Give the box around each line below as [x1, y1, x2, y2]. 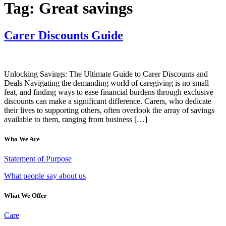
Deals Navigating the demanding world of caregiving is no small [4, 78, 209, 87]
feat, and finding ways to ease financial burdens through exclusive [4, 87, 213, 96]
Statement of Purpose [4, 154, 72, 163]
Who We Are [4, 135, 40, 143]
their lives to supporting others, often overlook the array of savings [4, 105, 214, 115]
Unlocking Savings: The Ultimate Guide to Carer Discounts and [4, 69, 208, 78]
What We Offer [4, 192, 47, 200]
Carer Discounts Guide [4, 28, 123, 42]
